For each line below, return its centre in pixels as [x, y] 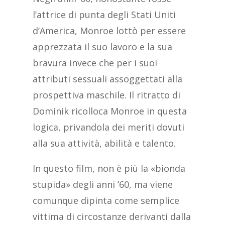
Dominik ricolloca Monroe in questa [109, 111]
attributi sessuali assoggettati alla [107, 79]
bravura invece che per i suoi [95, 63]
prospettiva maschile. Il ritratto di [106, 95]
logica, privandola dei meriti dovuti [108, 127]
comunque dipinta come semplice [106, 201]
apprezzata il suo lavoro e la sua [102, 47]
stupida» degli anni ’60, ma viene [102, 185]
